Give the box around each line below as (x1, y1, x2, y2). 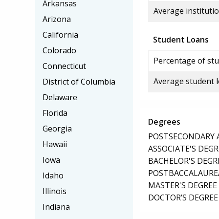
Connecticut (43, 61, 86, 71)
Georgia (43, 123, 72, 134)
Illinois (43, 186, 66, 197)
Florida (43, 108, 67, 118)
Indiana (43, 201, 70, 212)
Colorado (43, 45, 76, 56)
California (43, 29, 78, 40)
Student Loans (153, 34, 209, 45)
